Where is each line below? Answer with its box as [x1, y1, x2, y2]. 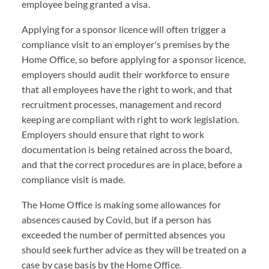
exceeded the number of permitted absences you [22, 229, 226, 240]
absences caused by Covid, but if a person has [22, 214, 212, 225]
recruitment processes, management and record [22, 98, 222, 110]
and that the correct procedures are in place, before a [22, 159, 243, 170]
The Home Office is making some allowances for [22, 199, 222, 210]
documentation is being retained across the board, [22, 144, 232, 155]
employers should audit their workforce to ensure [22, 68, 229, 80]
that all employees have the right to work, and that [22, 83, 233, 95]
